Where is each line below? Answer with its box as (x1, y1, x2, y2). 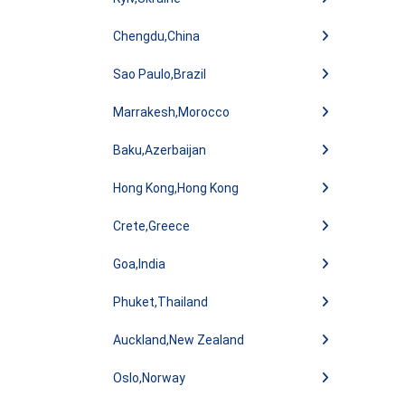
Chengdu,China (113, 29, 200, 43)
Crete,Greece (113, 219, 190, 233)
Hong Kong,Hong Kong (113, 181, 239, 195)
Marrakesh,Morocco (113, 105, 230, 119)
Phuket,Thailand (113, 295, 208, 309)
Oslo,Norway (113, 371, 185, 385)
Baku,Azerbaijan (113, 143, 206, 157)
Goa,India (113, 257, 165, 271)
